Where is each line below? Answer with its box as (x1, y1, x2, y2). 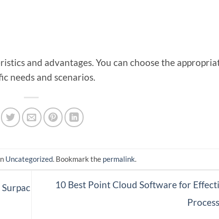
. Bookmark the (53, 154, 103, 164)
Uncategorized (5, 154, 53, 164)
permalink (103, 154, 135, 164)
